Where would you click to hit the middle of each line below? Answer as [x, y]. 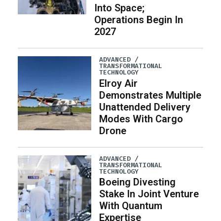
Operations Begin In [138, 20]
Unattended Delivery [145, 107]
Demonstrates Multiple [150, 95]
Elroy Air [119, 83]
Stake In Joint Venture [149, 194]
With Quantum [131, 205]
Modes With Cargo [141, 119]
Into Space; [119, 8]
